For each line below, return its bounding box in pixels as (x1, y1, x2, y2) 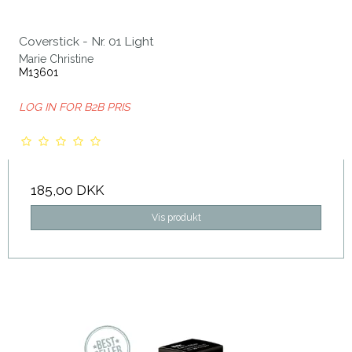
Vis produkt (151, 211, 201, 224)
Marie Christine (19, 52, 93, 65)
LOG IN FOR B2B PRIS (19, 100, 130, 113)
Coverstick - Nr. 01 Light (19, 34, 154, 49)
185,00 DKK (31, 181, 104, 198)
